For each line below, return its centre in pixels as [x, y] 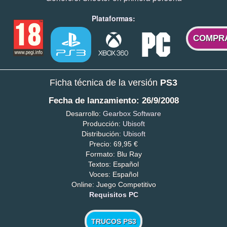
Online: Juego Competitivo [113, 184]
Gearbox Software [132, 113]
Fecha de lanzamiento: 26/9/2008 [113, 101]
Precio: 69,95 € [113, 144]
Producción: [102, 123]
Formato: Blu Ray [113, 154]
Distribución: [102, 134]
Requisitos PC [113, 194]
